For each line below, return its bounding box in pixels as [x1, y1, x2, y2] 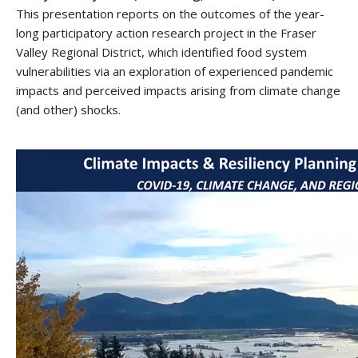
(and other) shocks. [16, 101, 121, 118]
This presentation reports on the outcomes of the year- [16, 6, 324, 22]
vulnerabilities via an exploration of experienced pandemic [16, 63, 333, 80]
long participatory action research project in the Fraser [16, 25, 316, 42]
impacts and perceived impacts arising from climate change [16, 82, 340, 99]
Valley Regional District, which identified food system [16, 44, 307, 61]
